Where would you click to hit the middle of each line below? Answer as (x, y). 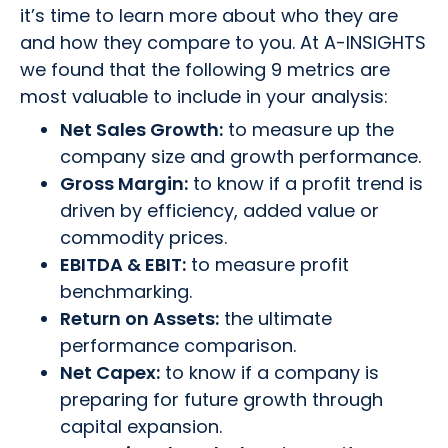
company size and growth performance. (240, 156)
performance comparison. (178, 345)
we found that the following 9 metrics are (205, 69)
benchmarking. (126, 291)
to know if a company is (269, 372)
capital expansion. (141, 426)
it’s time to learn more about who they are (209, 15)
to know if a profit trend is (305, 183)
